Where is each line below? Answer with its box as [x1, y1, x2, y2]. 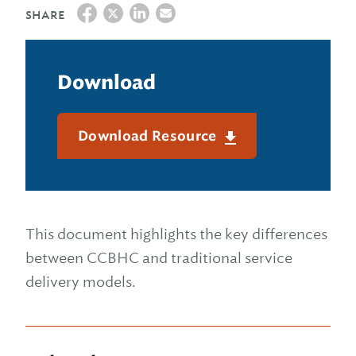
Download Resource [78, 127, 220, 145]
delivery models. [25, 273, 135, 291]
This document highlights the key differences [25, 225, 327, 243]
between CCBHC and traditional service [25, 249, 292, 267]
